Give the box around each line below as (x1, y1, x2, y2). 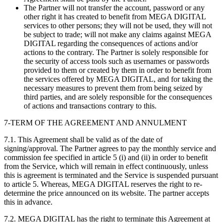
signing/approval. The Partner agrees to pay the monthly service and (4, 144, 216, 153)
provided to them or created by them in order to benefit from (24, 65, 211, 74)
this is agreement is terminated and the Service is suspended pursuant (4, 170, 218, 179)
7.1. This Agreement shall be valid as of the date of (4, 135, 163, 144)
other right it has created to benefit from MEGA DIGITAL (24, 12, 206, 21)
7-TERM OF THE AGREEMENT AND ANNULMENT (4, 118, 187, 127)
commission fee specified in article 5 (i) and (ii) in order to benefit (4, 153, 208, 162)
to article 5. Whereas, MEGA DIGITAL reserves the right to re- (4, 179, 202, 188)
